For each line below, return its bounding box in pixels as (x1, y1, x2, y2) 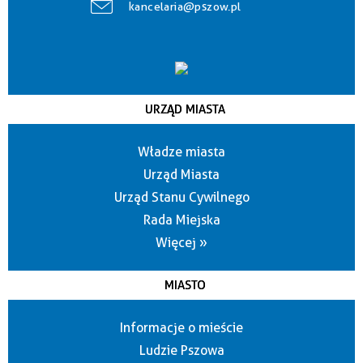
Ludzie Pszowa (139, 343, 224, 359)
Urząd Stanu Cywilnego (113, 190, 250, 206)
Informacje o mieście (120, 320, 243, 336)
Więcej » (156, 235, 207, 251)
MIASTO (164, 278, 206, 293)
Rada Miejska (143, 212, 220, 228)
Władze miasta (138, 144, 225, 160)
